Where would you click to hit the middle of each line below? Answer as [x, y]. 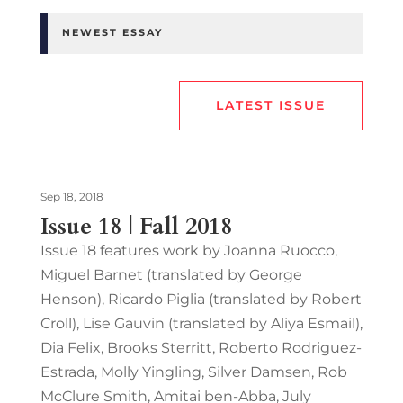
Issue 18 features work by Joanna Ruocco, [188, 250]
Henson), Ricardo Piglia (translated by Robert [201, 299]
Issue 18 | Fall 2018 [136, 226]
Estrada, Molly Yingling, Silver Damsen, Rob [193, 372]
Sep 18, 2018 [72, 196]
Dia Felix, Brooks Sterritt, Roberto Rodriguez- [201, 347]
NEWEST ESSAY [112, 32]
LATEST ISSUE [271, 105]
